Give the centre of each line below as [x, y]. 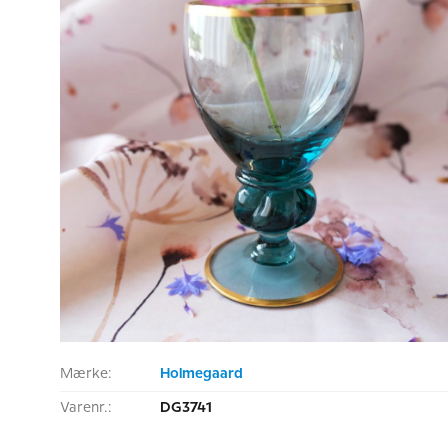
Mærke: [86, 374]
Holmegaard [201, 374]
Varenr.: [86, 408]
